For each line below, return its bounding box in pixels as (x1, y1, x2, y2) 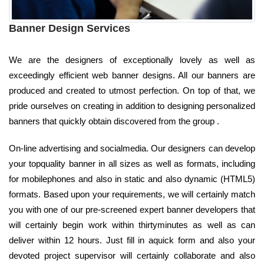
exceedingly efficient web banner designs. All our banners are (9, 70, 255, 80)
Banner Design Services (9, 22, 130, 34)
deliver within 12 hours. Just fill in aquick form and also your (9, 235, 255, 245)
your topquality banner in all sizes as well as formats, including (9, 158, 255, 169)
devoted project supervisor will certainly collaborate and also (9, 250, 255, 260)
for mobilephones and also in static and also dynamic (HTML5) (9, 173, 255, 184)
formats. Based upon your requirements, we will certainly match (9, 189, 255, 199)
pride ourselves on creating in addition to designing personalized (9, 100, 255, 111)
